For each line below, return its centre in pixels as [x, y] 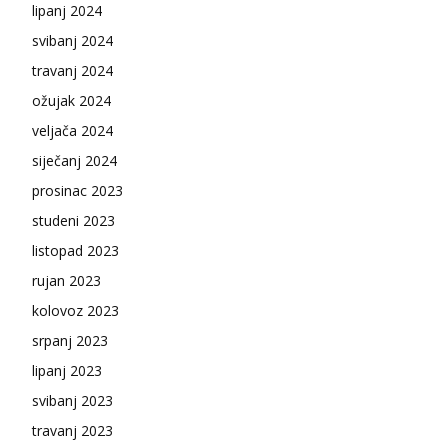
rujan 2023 [66, 281]
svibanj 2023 [72, 401]
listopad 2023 [75, 251]
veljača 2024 [72, 131]
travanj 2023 [72, 431]
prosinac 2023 [77, 191]
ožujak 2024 [71, 101]
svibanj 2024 [72, 41]
